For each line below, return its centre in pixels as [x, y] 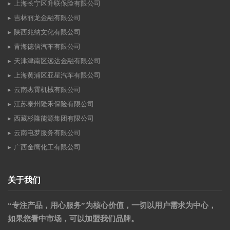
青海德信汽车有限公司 [47, 47]
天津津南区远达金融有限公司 [57, 61]
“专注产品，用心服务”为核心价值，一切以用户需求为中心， [112, 206]
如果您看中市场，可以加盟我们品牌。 [73, 219]
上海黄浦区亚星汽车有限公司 [57, 75]
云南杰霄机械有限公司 [47, 90]
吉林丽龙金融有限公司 [47, 18]
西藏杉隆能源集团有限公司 [54, 119]
